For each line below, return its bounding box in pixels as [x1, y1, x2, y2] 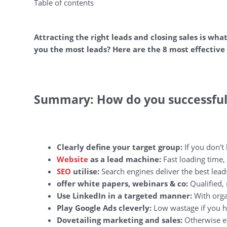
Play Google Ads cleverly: [57, 202, 152, 213]
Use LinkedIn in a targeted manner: [57, 190, 193, 201]
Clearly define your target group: [57, 141, 183, 152]
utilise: [71, 166, 100, 176]
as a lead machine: [88, 154, 162, 164]
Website [57, 154, 89, 164]
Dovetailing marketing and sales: [57, 214, 183, 225]
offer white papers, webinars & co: [57, 178, 188, 188]
